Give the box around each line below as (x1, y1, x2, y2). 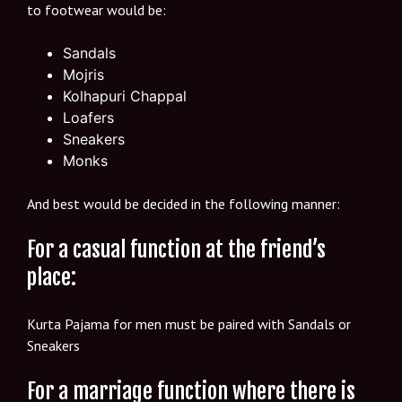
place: (27, 264, 81, 292)
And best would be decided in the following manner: (27, 195, 340, 214)
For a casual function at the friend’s (27, 236, 326, 264)
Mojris (63, 66, 104, 84)
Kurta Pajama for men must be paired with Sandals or (27, 315, 351, 334)
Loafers (63, 109, 118, 127)
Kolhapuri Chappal (63, 87, 187, 106)
